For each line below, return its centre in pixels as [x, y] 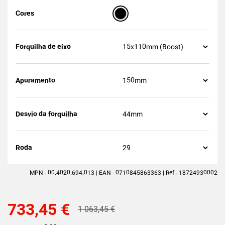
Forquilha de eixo [43, 47]
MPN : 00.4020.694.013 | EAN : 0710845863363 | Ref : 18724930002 [124, 173]
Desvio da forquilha [46, 114]
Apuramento [35, 80]
